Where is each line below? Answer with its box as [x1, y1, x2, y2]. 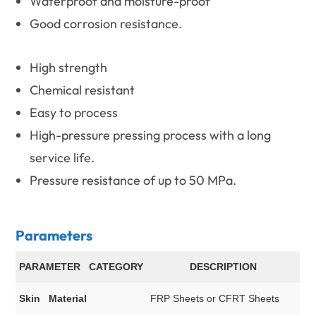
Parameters [16, 226, 93, 245]
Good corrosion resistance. [30, 16, 183, 32]
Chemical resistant [30, 82, 135, 99]
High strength [30, 59, 108, 76]
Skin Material [19, 293, 87, 305]
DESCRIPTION [190, 261, 257, 273]
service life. [30, 150, 95, 166]
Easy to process [30, 104, 119, 121]
